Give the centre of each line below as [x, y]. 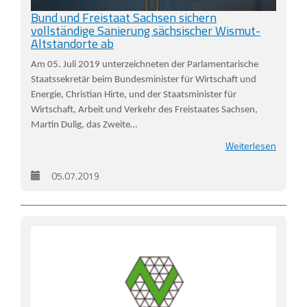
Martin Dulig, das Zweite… [84, 125]
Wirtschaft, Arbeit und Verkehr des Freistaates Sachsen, [144, 110]
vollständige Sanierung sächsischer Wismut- [146, 31]
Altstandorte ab [72, 44]
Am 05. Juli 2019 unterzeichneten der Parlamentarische [145, 65]
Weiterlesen [251, 146]
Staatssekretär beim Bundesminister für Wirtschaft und [144, 80]
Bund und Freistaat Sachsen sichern [124, 18]
